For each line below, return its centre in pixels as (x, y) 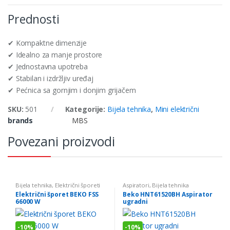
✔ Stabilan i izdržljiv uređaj (51, 78)
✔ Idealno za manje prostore (55, 54)
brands (21, 120)
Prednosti (34, 19)
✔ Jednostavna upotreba (48, 66)
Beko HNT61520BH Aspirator (167, 194)
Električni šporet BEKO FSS (57, 194)
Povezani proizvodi (61, 141)
